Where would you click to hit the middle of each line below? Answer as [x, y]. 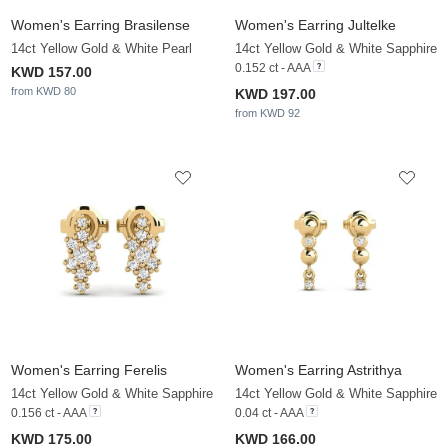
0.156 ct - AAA [48, 413]
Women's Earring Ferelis [89, 370]
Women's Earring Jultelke [315, 25]
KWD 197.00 [275, 94]
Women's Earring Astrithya [318, 370]
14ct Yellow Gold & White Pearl [101, 49]
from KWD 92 [267, 113]
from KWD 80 [43, 91]
